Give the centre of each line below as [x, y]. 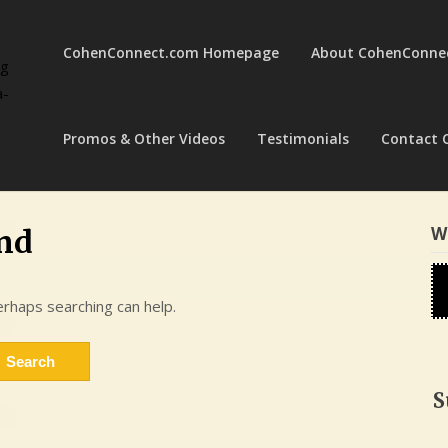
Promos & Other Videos [144, 138]
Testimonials [303, 138]
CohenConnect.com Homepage [171, 53]
